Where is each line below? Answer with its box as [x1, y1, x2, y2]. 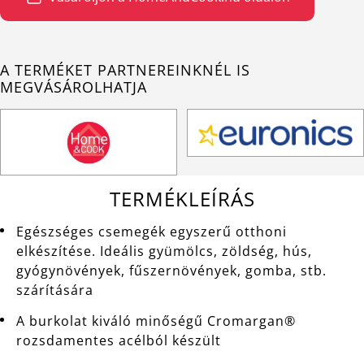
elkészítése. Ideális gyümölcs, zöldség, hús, [16, 242, 312, 260]
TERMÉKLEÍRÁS [109, 185, 255, 212]
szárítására [16, 281, 93, 299]
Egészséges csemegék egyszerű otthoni [16, 223, 287, 240]
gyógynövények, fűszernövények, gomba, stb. [16, 262, 327, 279]
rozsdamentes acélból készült [16, 331, 221, 349]
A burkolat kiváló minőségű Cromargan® [16, 312, 296, 330]
